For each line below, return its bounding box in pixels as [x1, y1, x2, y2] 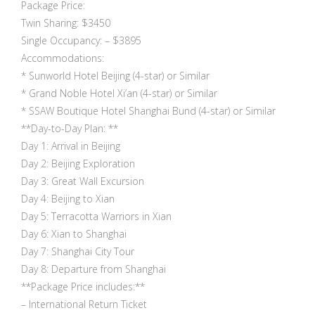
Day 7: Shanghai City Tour [21, 245, 134, 259]
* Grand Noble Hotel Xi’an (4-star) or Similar [21, 86, 217, 101]
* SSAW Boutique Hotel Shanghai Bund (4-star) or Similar [21, 104, 276, 118]
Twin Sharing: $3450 [21, 16, 110, 30]
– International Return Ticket [21, 297, 147, 311]
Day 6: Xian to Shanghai [21, 227, 127, 241]
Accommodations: [21, 51, 104, 65]
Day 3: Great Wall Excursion [21, 174, 144, 188]
